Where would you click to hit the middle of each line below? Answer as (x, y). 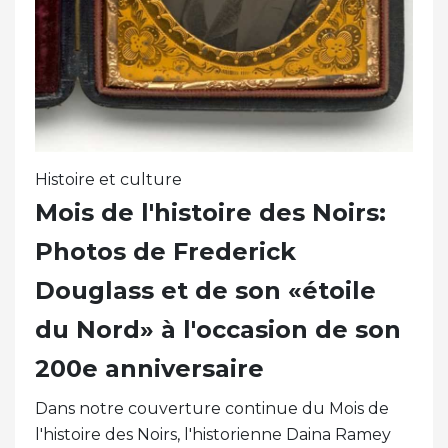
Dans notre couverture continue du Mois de (212, 409)
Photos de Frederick (165, 252)
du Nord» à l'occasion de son (218, 330)
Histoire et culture (108, 180)
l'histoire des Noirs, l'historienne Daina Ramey (213, 435)
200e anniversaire (149, 369)
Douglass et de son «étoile (205, 291)
